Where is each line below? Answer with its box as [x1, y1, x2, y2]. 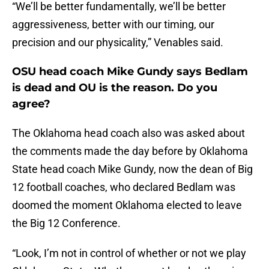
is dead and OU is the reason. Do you [12, 81, 217, 95]
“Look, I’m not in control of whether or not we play [12, 247, 246, 260]
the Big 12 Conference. [12, 217, 121, 230]
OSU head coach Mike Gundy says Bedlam [12, 65, 248, 79]
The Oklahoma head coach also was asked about [12, 127, 245, 140]
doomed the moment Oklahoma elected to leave [12, 199, 242, 212]
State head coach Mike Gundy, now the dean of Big [12, 163, 253, 176]
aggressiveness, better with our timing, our [12, 18, 214, 31]
